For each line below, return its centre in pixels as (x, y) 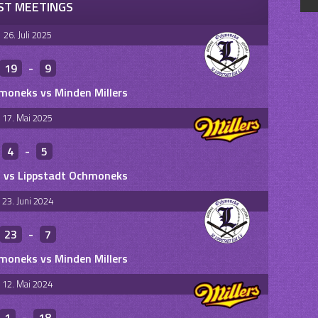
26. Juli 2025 (27, 35)
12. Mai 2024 (27, 284)
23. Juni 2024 (27, 201)
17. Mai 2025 (27, 118)
